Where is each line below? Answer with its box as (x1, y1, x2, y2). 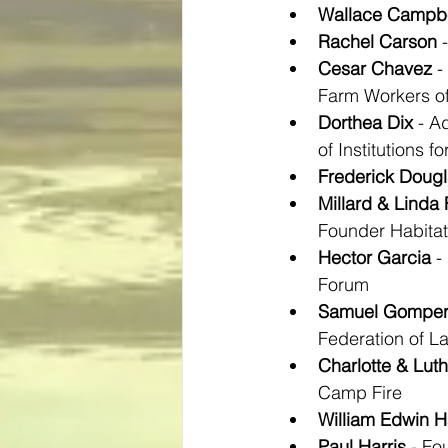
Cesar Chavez (318, 57, 432, 80)
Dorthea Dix (318, 111, 413, 134)
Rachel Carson (318, 30, 437, 53)
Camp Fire (318, 381, 402, 404)
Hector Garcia (318, 246, 431, 269)
